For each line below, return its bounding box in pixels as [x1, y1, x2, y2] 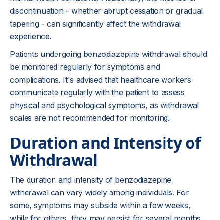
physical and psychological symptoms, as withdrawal [10, 100, 199, 110]
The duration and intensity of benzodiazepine [10, 175, 171, 185]
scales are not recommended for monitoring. [10, 113, 170, 123]
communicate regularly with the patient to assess [10, 87, 185, 97]
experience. [10, 31, 52, 41]
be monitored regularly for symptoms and [10, 62, 160, 72]
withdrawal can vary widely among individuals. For [10, 188, 189, 197]
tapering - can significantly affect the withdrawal [10, 19, 181, 28]
